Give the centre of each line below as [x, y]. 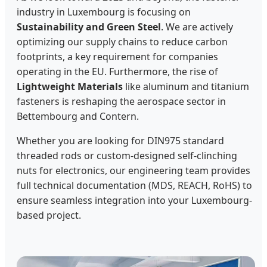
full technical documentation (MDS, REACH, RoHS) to [134, 185]
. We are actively [197, 27]
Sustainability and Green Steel [89, 27]
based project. [49, 215]
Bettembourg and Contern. [78, 116]
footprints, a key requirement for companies [117, 56]
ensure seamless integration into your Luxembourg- [134, 200]
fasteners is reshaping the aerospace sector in [121, 101]
